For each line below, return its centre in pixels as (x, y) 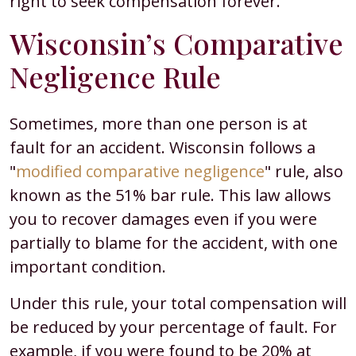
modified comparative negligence (140, 171)
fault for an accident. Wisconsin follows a (163, 147)
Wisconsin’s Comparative (176, 43)
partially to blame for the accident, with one (174, 243)
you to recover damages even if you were (163, 219)
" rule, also (304, 171)
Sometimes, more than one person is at (159, 124)
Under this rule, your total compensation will (178, 303)
